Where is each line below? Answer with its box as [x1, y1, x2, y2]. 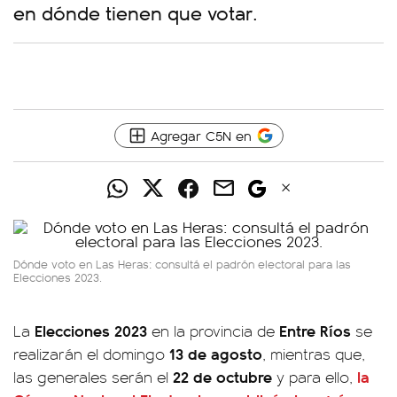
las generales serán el [13, 366, 173, 387]
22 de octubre [173, 365, 276, 387]
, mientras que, [262, 343, 365, 364]
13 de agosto [169, 342, 262, 364]
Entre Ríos [275, 319, 355, 341]
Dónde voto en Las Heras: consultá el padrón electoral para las [13, 255, 351, 272]
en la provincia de [152, 320, 275, 341]
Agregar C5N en [150, 126, 252, 144]
